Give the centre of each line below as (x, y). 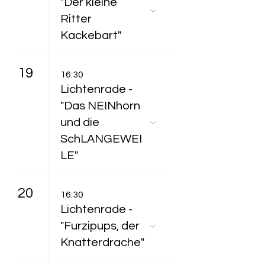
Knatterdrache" (102, 243)
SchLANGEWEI (101, 139)
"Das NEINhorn (100, 106)
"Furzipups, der (100, 226)
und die (80, 122)
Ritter (76, 19)
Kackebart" (91, 35)
